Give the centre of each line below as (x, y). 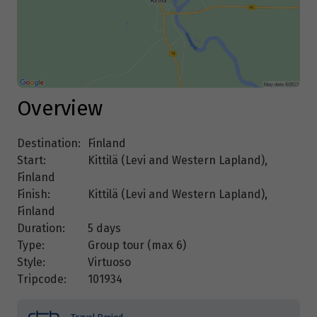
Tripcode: (42, 279)
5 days (104, 229)
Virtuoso (109, 263)
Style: (31, 263)
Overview (60, 109)
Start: (31, 161)
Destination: (49, 144)
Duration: (41, 229)
